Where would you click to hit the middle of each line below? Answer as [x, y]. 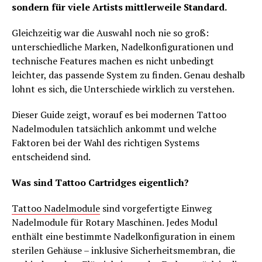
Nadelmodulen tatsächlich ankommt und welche [114, 128]
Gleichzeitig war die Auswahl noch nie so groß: [110, 32]
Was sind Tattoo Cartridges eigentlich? [100, 182]
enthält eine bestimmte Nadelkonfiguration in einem [123, 236]
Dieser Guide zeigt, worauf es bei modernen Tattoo [119, 114]
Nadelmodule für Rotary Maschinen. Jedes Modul [115, 222]
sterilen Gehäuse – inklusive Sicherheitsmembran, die [123, 250]
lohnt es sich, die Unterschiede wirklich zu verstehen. [123, 89]
